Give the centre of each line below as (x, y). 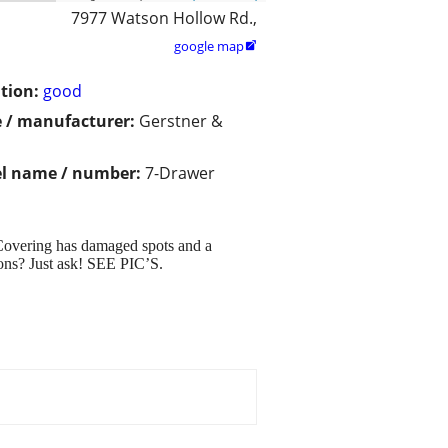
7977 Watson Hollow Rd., (164, 18)
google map (209, 46)
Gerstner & (181, 121)
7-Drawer (180, 173)
